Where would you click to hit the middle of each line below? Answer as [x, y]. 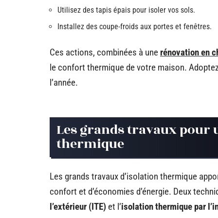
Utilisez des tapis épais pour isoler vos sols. [126, 10]
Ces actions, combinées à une [105, 52]
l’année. [64, 82]
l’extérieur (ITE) [78, 207]
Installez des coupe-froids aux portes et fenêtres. [135, 27]
